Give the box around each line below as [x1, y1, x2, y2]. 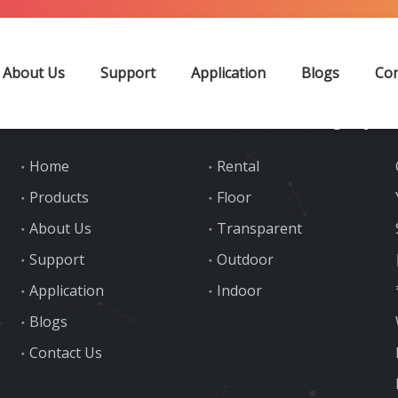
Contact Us [29, 343, 103, 362]
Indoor [216, 281, 262, 300]
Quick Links [20, 107, 124, 131]
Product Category [207, 107, 374, 131]
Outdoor [216, 250, 274, 269]
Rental [216, 156, 259, 176]
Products [29, 187, 90, 207]
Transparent [216, 219, 302, 238]
